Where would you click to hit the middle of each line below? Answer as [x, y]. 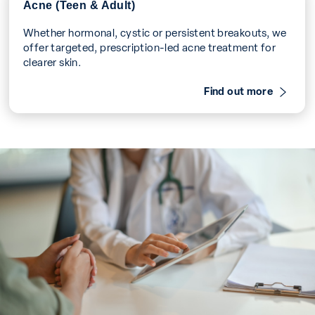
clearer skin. [52, 61]
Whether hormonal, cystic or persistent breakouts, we [155, 32]
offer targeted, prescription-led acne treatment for [150, 46]
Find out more [239, 90]
